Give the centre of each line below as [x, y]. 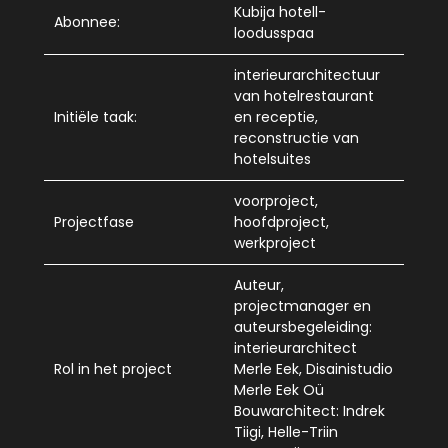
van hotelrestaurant [304, 95]
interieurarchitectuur [307, 74]
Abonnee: [87, 21]
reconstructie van [296, 137]
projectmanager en [302, 305]
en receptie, [276, 116]
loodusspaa [274, 32]
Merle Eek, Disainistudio [313, 368]
